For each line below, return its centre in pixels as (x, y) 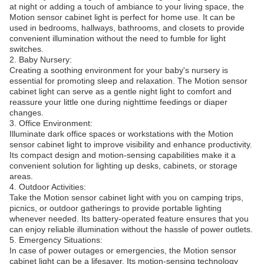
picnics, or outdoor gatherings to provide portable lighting (115, 208)
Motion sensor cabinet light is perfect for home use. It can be (122, 17)
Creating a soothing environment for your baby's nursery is (119, 70)
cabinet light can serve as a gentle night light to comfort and (121, 91)
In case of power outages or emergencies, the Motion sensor (123, 250)
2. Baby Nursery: (41, 60)
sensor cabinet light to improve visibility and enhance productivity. (131, 144)
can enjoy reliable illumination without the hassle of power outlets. (131, 229)
